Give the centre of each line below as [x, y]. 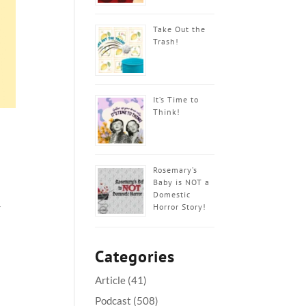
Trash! [166, 41]
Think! [167, 112]
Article [111, 280]
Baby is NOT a [182, 182]
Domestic [172, 194]
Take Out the [180, 29]
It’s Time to [176, 99]
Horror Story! [180, 207]
